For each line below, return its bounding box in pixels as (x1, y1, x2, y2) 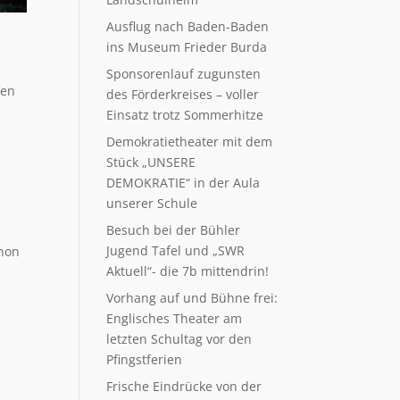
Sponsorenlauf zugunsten (106, 65, 262, 82)
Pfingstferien (106, 351, 183, 368)
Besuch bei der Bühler (106, 221, 241, 238)
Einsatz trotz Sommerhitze (106, 106, 264, 123)
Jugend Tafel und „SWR (106, 242, 246, 259)
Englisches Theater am (106, 310, 243, 327)
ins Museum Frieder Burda (106, 38, 268, 55)
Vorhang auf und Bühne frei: (106, 289, 279, 306)
